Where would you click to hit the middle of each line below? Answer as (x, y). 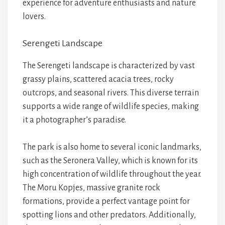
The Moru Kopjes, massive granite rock (91, 188)
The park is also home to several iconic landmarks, (112, 147)
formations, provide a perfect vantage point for (106, 201)
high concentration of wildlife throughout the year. (112, 174)
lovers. (34, 17)
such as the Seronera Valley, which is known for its (110, 161)
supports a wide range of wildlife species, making (111, 106)
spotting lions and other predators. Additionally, (109, 215)
